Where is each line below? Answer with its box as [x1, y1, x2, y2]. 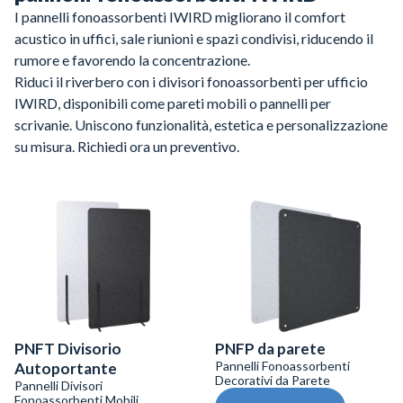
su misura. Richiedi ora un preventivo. [14, 138, 239, 155]
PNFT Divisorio [14, 339, 121, 359]
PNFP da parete [215, 339, 326, 359]
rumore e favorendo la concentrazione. [14, 51, 250, 68]
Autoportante [14, 359, 117, 379]
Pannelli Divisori [14, 378, 103, 394]
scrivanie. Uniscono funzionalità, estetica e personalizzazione [14, 116, 388, 133]
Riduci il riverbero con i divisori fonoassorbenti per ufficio [14, 73, 368, 90]
